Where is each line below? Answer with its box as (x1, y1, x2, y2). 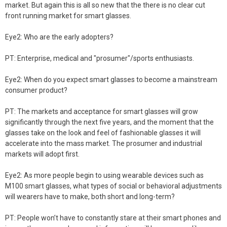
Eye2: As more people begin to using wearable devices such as (5, 171, 204, 179)
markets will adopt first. (5, 150, 80, 158)
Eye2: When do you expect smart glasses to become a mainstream (5, 75, 217, 84)
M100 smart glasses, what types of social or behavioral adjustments (5, 182, 222, 190)
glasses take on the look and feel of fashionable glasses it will (5, 129, 201, 137)
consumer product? (5, 86, 67, 94)
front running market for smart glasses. (5, 12, 131, 20)
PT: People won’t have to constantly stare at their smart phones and (5, 214, 221, 222)
